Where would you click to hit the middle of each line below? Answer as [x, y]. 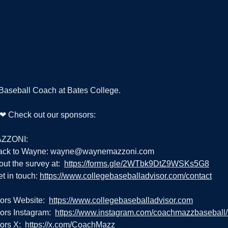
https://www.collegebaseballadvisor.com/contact [126, 176]
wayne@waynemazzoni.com [102, 152]
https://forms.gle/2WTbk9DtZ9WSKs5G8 [137, 164]
